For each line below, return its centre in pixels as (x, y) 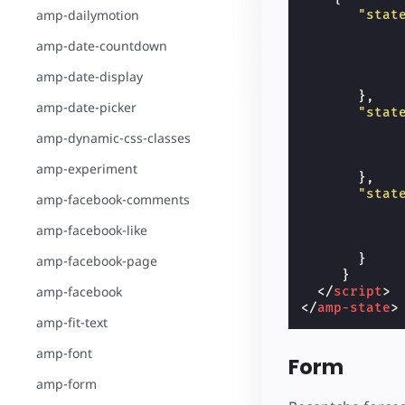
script (358, 291)
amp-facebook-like (92, 230)
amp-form (66, 384)
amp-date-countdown (102, 46)
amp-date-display (89, 76)
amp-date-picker (86, 107)
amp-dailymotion (88, 15)
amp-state (354, 307)
